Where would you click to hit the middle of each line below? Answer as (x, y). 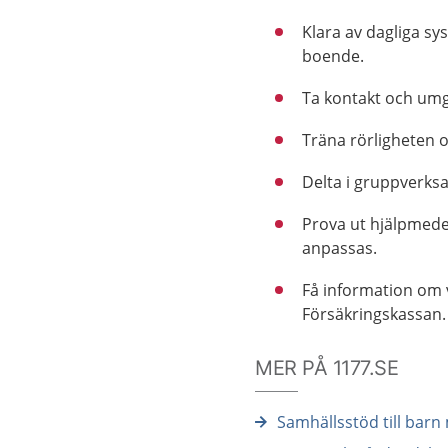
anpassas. (340, 248)
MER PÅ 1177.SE (327, 368)
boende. (333, 56)
